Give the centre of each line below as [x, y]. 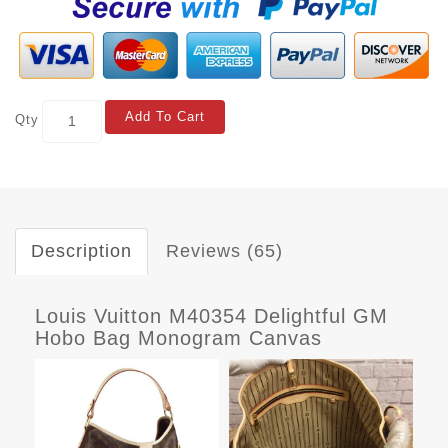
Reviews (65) [224, 250]
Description [81, 250]
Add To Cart [165, 116]
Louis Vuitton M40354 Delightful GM [211, 315]
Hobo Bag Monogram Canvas [178, 337]
